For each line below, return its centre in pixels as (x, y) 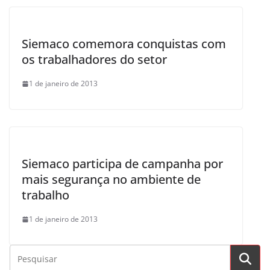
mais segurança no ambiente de (111, 179)
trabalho (46, 195)
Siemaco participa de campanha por (122, 164)
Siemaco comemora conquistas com (124, 44)
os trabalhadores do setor (94, 59)
